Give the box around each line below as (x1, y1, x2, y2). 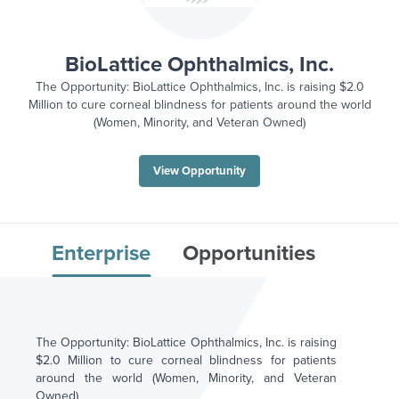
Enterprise (52, 240, 151, 266)
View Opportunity (153, 164, 246, 178)
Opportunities (183, 240, 315, 266)
